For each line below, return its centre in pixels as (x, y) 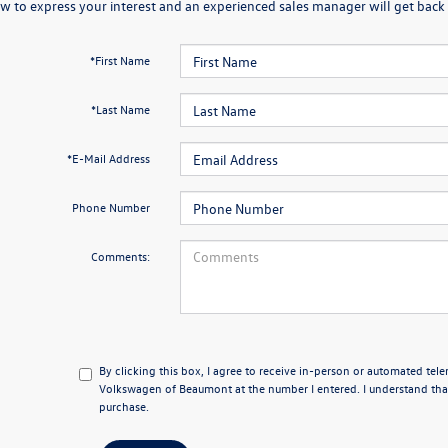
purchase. (124, 406)
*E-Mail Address (108, 158)
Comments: (120, 256)
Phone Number (110, 207)
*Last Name (120, 109)
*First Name (119, 60)
